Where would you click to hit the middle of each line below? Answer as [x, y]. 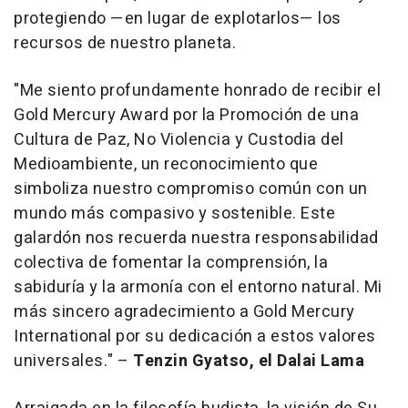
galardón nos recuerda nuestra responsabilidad [196, 239]
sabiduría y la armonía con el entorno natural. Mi [198, 288]
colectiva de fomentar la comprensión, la [171, 263]
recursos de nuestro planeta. [125, 44]
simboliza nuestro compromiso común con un [191, 189]
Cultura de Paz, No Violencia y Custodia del [179, 140]
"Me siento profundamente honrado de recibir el [197, 91]
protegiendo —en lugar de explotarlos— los [178, 19]
